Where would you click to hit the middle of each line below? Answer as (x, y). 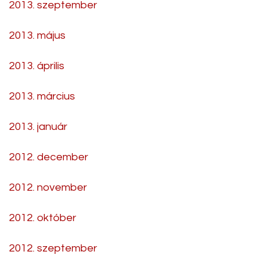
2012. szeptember (53, 248)
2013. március (42, 96)
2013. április (37, 66)
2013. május (37, 35)
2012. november (48, 187)
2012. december (49, 157)
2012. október (43, 218)
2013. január (38, 126)
